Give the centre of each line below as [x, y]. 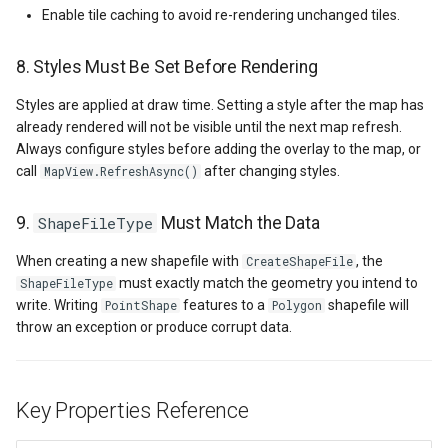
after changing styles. [270, 170]
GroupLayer [298, 86]
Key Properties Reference [132, 410]
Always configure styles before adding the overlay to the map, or [218, 148]
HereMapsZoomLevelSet [347, 331]
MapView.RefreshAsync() [120, 171]
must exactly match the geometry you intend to [267, 282]
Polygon [296, 305]
